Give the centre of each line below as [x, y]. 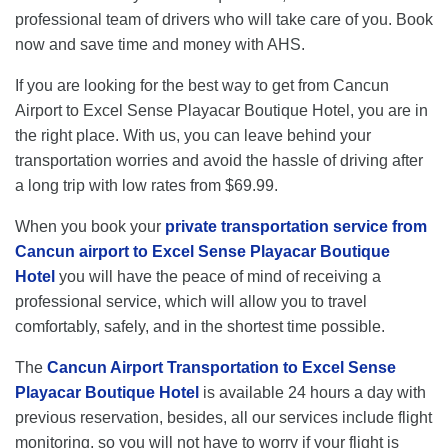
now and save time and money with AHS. [160, 44]
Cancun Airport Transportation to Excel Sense [221, 367]
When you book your [90, 226]
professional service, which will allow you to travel [191, 301]
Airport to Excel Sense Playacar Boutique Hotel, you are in [221, 110]
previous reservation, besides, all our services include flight [223, 417]
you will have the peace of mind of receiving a [218, 276]
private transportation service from [296, 226]
